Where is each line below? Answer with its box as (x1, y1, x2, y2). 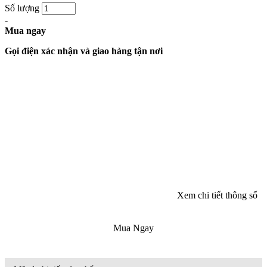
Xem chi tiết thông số (177, 190, 262, 200)
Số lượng (5, 2, 39, 13)
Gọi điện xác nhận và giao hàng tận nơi (5, 45, 163, 56)
